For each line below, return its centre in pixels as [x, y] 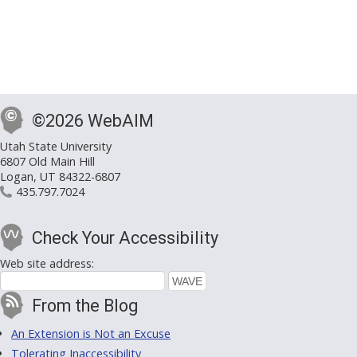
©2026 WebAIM [93, 121]
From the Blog [85, 306]
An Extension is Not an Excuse [91, 334]
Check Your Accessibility [125, 238]
